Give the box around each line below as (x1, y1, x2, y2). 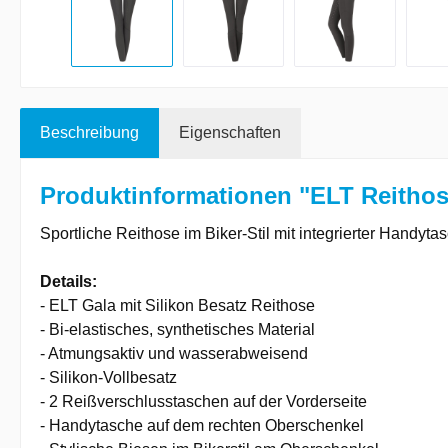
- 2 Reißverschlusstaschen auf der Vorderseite (40, 392, 367, 410)
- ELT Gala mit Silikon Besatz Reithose (40, 296, 315, 314)
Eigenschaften (179, 123, 281, 141)
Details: (40, 272, 97, 290)
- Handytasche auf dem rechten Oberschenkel (40, 416, 364, 434)
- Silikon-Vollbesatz (40, 368, 177, 386)
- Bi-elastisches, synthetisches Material (40, 320, 315, 338)
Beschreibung (40, 123, 139, 141)
